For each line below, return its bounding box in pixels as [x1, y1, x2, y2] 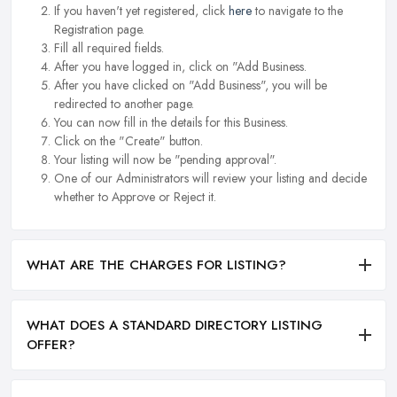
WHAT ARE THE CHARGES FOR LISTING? [27, 254, 286, 275]
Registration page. [54, 19, 144, 38]
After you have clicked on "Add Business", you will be [54, 75, 327, 94]
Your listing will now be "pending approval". [54, 150, 276, 168]
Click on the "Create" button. [54, 131, 203, 150]
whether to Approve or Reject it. [54, 187, 216, 206]
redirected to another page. [54, 94, 194, 113]
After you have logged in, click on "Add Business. [54, 57, 307, 75]
